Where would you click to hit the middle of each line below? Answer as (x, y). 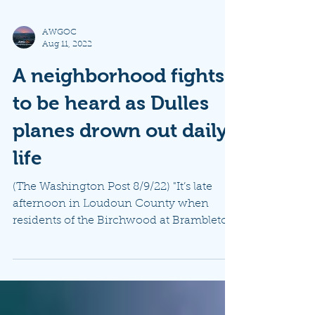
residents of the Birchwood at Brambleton (124, 271)
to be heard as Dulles (111, 154)
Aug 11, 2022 (67, 95)
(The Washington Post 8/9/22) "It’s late (112, 238)
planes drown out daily (120, 181)
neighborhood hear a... (73, 288)
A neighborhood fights (118, 126)
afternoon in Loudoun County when (111, 255)
